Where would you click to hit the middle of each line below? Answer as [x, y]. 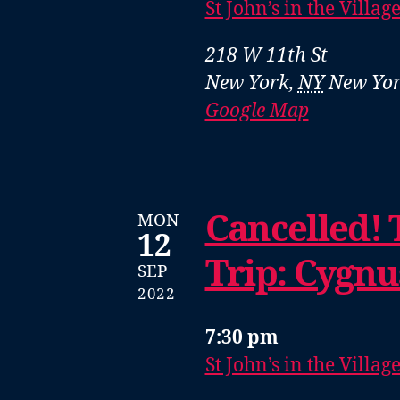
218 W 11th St [266, 56]
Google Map [257, 112]
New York [247, 84]
